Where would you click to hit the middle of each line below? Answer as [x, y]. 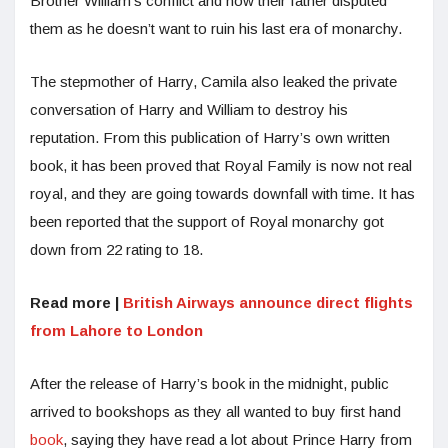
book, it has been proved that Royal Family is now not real [221, 165]
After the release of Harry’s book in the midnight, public [209, 383]
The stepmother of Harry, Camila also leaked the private [213, 81]
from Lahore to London [116, 330]
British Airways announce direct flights [268, 302]
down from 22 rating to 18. [116, 249]
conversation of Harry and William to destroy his [189, 109]
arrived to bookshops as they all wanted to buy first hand [215, 411]
